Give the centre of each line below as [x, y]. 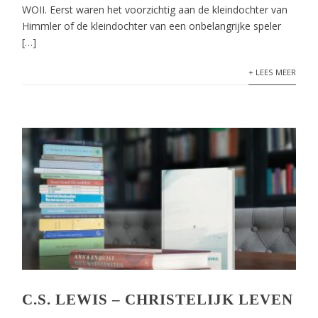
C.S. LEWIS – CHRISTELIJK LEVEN [158, 300]
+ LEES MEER [272, 72]
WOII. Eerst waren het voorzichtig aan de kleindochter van [155, 10]
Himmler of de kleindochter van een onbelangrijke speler [152, 26]
